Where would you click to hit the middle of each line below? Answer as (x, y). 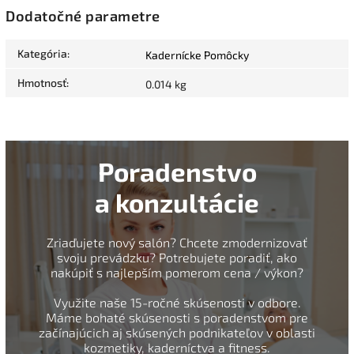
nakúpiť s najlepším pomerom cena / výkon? (177, 273)
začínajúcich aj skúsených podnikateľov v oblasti (177, 333)
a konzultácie (177, 203)
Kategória (42, 54)
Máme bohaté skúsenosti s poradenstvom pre (177, 318)
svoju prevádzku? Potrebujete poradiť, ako (177, 258)
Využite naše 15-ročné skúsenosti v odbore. (177, 303)
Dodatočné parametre (83, 16)
